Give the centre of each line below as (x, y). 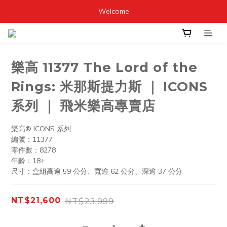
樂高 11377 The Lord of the (104, 67)
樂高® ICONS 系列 (41, 128)
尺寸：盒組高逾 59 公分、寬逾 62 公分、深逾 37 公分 (97, 171)
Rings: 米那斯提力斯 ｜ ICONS (109, 86)
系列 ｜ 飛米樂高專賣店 (83, 105)
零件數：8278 (33, 150)
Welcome (113, 11)
